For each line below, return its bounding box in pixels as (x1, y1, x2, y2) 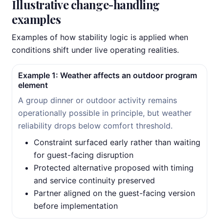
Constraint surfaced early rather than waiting (34, 137, 200, 147)
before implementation (34, 201, 118, 211)
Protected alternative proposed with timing (34, 163, 194, 173)
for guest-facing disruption (34, 150, 133, 160)
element (18, 80, 48, 90)
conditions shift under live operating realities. (12, 45, 179, 55)
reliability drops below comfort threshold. (18, 121, 173, 131)
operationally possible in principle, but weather (18, 108, 192, 118)
